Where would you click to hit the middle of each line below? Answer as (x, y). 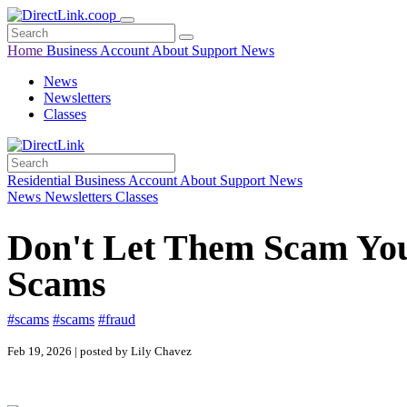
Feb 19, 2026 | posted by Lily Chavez (99, 351)
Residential (41, 180)
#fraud (117, 319)
